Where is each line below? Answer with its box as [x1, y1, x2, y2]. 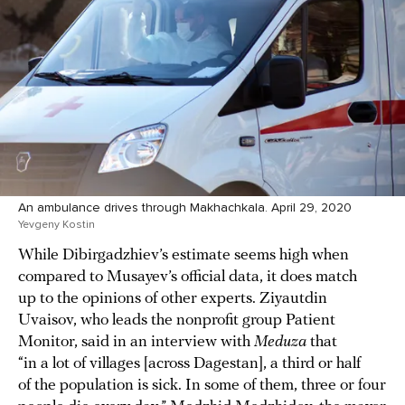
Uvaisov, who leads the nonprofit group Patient [18, 311, 335, 329]
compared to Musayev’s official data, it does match [18, 268, 357, 286]
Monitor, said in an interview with [18, 333, 254, 351]
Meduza [254, 333, 310, 351]
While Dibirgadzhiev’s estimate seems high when [18, 246, 349, 264]
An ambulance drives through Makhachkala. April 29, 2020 [18, 199, 352, 215]
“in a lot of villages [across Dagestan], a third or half [18, 354, 361, 372]
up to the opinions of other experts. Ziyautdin [18, 289, 327, 307]
